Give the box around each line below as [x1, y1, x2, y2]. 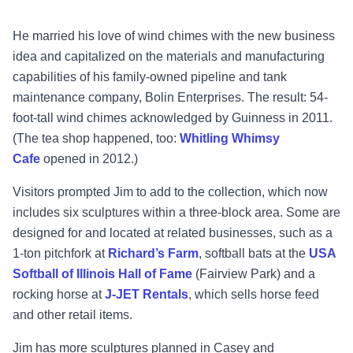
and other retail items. [13, 308, 136, 322]
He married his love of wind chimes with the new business [13, 29, 335, 43]
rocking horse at [13, 288, 102, 302]
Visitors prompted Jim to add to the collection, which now [13, 185, 328, 199]
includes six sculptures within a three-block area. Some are [13, 206, 340, 220]
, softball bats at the [199, 247, 306, 261]
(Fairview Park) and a [195, 267, 315, 281]
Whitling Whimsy [180, 132, 280, 146]
